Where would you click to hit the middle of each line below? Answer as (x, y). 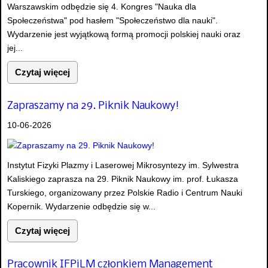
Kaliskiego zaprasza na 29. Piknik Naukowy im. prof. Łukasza (123, 179)
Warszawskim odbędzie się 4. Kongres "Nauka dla (102, 6)
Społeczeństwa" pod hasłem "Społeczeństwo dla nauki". (112, 20)
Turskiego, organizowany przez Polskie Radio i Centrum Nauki (125, 192)
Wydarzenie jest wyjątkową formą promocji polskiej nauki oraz (124, 34)
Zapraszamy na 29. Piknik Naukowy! (93, 106)
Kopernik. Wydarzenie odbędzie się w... (81, 206)
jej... (15, 48)
